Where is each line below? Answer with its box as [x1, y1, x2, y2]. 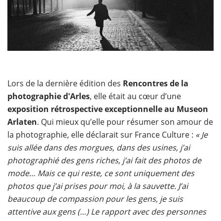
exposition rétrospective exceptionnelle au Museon [7, 103, 208, 114]
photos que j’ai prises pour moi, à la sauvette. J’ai [7, 180, 188, 191]
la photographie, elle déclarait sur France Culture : [7, 129, 195, 140]
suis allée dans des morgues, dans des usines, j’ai [7, 142, 190, 153]
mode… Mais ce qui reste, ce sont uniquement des [7, 167, 194, 179]
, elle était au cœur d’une [90, 90, 181, 102]
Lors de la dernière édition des [7, 77, 123, 89]
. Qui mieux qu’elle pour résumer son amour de [37, 116, 213, 127]
